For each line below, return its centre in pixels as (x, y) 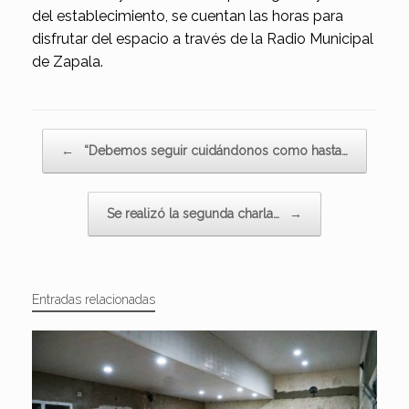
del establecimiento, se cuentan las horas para (188, 16)
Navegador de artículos (95, 138)
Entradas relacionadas (94, 300)
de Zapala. (68, 62)
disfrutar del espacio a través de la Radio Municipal (203, 39)
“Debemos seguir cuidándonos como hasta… (214, 151)
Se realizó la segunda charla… (195, 214)
